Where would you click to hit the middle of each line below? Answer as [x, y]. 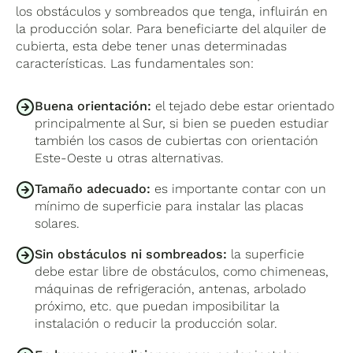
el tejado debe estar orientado [243, 106]
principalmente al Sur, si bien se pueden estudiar [182, 124]
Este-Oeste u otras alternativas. [130, 158]
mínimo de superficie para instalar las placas [169, 206]
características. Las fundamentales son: [135, 63]
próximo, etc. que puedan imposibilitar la [158, 307]
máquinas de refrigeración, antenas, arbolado [171, 289]
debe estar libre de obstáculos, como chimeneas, [182, 272]
